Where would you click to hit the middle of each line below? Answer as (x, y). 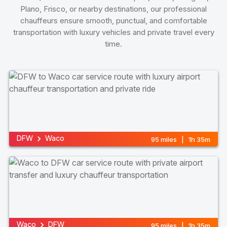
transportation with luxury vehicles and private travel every (113, 32)
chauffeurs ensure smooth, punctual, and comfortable (113, 21)
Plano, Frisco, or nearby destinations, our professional (113, 9)
